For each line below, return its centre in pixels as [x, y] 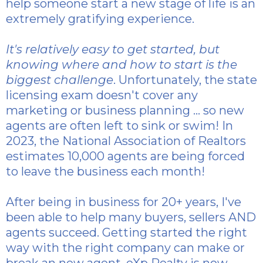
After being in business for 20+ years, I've [124, 202]
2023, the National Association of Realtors [126, 141]
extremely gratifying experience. [100, 19]
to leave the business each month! [105, 172]
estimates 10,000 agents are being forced [125, 156]
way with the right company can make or [125, 248]
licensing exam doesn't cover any [102, 95]
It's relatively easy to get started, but [113, 50]
